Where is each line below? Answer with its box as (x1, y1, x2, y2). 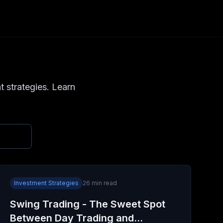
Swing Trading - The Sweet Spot (9, 198, 165, 210)
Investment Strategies (13, 179, 79, 187)
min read (90, 179, 117, 187)
